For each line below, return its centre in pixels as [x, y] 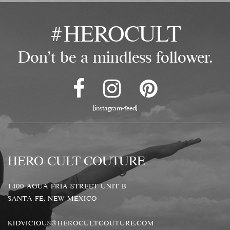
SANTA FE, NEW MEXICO [52, 198]
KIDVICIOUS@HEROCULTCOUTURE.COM [81, 223]
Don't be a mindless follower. [115, 57]
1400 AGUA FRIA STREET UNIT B [67, 186]
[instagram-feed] [115, 108]
